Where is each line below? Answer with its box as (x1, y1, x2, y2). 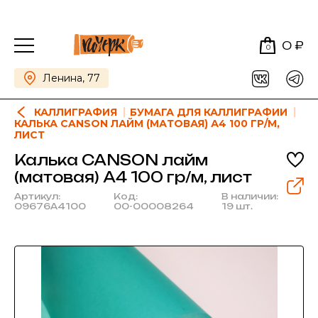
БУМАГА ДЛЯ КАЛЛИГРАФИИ (130, 106, 287, 119)
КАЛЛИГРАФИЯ (34, 106, 117, 119)
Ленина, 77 (43, 72, 100, 84)
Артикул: (14, 191, 60, 202)
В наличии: (221, 191, 278, 202)
